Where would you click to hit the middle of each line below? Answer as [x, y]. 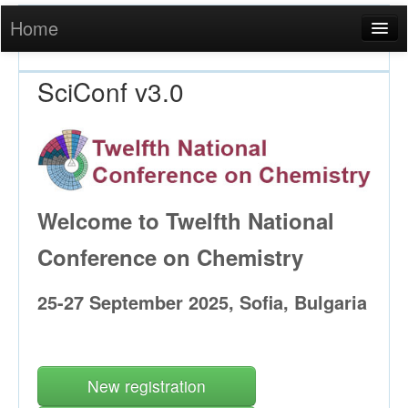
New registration [147, 385]
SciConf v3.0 [111, 91]
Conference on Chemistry [170, 256]
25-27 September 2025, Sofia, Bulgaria [202, 301]
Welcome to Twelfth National [186, 220]
